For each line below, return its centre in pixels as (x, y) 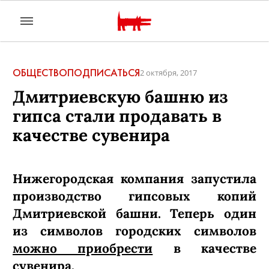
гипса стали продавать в (117, 116)
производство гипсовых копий (134, 196)
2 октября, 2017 (168, 73)
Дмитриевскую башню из (120, 97)
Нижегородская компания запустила (134, 179)
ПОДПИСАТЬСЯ (104, 73)
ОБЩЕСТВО (40, 73)
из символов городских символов (134, 231)
